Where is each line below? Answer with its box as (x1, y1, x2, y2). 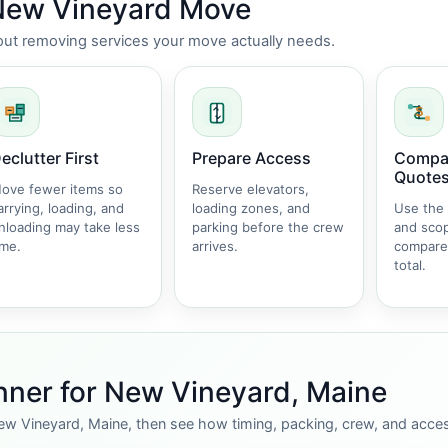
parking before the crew (192, 219, 344, 235)
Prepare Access (192, 148, 311, 168)
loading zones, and (192, 200, 310, 216)
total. (394, 257, 426, 273)
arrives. (192, 238, 238, 254)
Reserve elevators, (192, 181, 309, 197)
